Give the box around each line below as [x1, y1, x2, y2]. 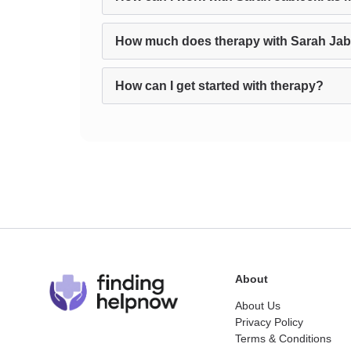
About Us [235, 299, 280, 312]
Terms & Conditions [235, 332, 331, 345]
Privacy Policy [235, 316, 303, 328]
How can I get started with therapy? [115, 79, 324, 92]
